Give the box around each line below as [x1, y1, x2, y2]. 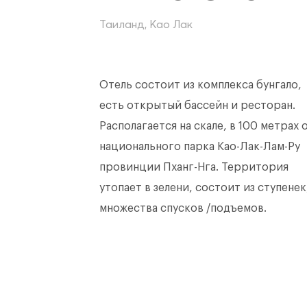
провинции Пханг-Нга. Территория [99, 162, 288, 173]
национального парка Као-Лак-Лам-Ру [99, 141, 300, 152]
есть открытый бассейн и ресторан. [99, 100, 295, 111]
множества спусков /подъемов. [99, 203, 267, 214]
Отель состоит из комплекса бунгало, [99, 79, 302, 90]
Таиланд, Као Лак [99, 17, 193, 31]
